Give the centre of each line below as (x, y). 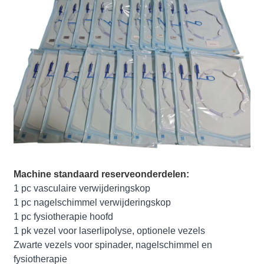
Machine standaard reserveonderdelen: (102, 174)
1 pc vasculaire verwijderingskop (82, 189)
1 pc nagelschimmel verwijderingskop (93, 203)
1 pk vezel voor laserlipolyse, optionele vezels (110, 231)
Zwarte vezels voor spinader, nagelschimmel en (113, 245)
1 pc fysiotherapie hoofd (64, 217)
